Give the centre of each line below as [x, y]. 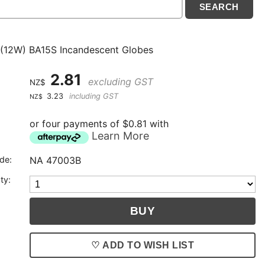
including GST [93, 96]
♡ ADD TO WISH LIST [143, 245]
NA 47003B [56, 161]
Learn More [121, 136]
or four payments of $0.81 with [99, 124]
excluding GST [119, 82]
